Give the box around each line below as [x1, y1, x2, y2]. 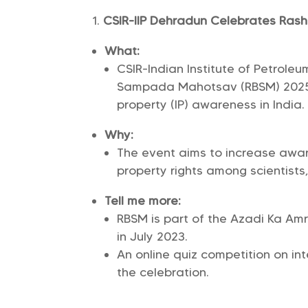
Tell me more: [104, 193, 181, 209]
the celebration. [117, 265, 210, 280]
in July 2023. [117, 229, 188, 245]
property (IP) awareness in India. [117, 97, 305, 113]
